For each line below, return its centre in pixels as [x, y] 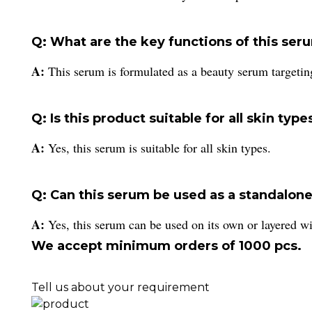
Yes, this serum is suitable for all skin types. [159, 147]
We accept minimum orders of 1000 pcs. [166, 245]
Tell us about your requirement [120, 287]
